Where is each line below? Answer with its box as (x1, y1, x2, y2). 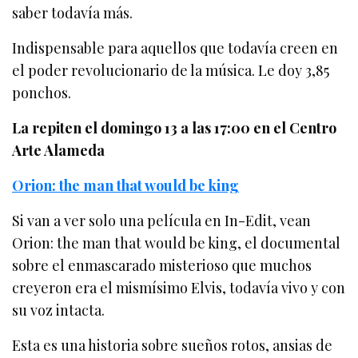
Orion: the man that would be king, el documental (12, 233, 341, 253)
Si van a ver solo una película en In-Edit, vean (12, 211, 312, 231)
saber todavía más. (12, 3, 133, 23)
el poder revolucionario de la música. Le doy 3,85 (12, 61, 330, 81)
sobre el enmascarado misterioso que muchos (12, 256, 312, 276)
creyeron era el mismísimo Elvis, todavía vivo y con (12, 278, 346, 298)
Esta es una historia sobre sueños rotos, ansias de (12, 336, 333, 356)
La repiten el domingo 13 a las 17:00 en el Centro (12, 118, 337, 138)
